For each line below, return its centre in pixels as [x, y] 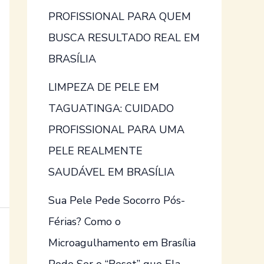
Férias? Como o [85, 222]
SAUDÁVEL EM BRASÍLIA [111, 172]
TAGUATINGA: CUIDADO [111, 109]
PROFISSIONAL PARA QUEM [120, 17]
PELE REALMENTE [95, 151]
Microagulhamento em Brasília [122, 243]
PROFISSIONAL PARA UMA [116, 130]
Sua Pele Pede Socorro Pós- [117, 201]
